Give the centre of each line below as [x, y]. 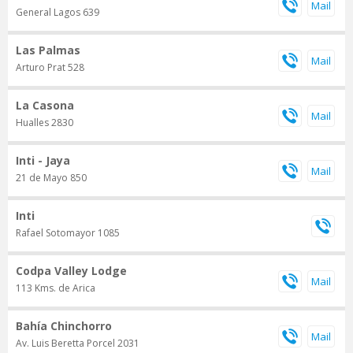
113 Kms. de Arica [56, 288]
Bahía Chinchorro [64, 326]
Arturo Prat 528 [50, 68]
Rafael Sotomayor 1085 [68, 233]
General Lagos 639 [58, 13]
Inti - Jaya [43, 161]
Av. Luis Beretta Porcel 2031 [78, 344]
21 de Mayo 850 [51, 178]
